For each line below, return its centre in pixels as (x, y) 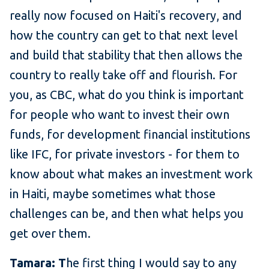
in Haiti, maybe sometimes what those (113, 194)
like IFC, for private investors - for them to (125, 154)
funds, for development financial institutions (130, 134)
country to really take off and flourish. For (123, 75)
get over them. (53, 234)
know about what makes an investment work (131, 174)
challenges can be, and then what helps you (127, 214)
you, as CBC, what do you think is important (127, 95)
